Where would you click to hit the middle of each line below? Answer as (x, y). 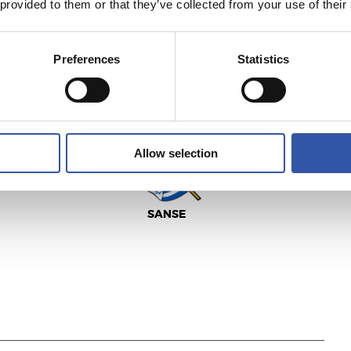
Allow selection (175, 153)
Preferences (87, 59)
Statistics (263, 59)
